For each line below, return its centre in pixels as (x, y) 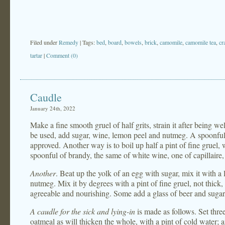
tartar (36, 55)
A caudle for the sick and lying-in (83, 211)
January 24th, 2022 (53, 108)
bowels (133, 42)
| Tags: (88, 42)
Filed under (44, 42)
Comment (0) (62, 55)
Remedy (69, 42)
